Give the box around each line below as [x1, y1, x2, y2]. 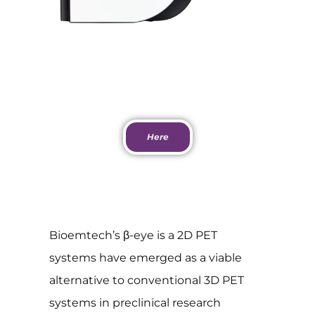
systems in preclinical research [49, 296, 221, 310]
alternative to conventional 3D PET [49, 274, 244, 288]
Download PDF [94, 98, 221, 118]
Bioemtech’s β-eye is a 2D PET [49, 229, 217, 243]
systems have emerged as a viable [49, 251, 242, 265]
